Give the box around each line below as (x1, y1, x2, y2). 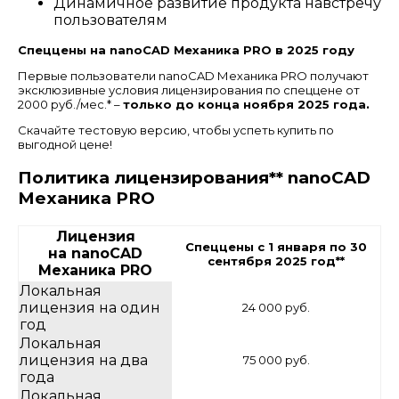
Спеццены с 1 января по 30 (185, 239, 367, 254)
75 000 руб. (242, 352, 310, 367)
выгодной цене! (18, 136, 112, 151)
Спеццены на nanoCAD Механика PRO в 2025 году (18, 42, 354, 57)
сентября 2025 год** (208, 253, 345, 268)
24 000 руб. (242, 299, 310, 314)
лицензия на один (20, 298, 160, 316)
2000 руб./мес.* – (18, 96, 123, 111)
